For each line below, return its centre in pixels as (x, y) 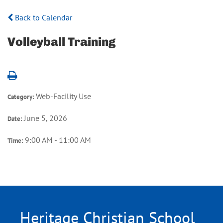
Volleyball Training (61, 41)
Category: (22, 97)
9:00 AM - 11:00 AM (58, 140)
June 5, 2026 (46, 118)
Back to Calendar (43, 17)
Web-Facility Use (63, 96)
